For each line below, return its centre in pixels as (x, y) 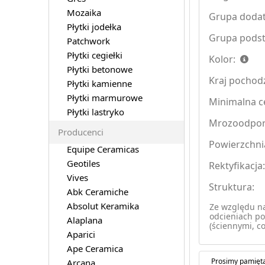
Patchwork (88, 41)
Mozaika (84, 12)
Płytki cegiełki (94, 55)
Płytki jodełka (94, 26)
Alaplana (84, 220)
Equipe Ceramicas (103, 149)
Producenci (80, 132)
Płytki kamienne (99, 83)
